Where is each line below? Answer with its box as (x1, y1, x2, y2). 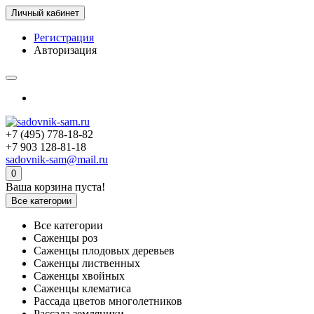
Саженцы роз (34, 232, 97, 244)
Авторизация (34, 44, 97, 56)
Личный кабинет (11, 8, 79, 18)
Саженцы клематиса (34, 282, 131, 294)
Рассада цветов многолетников (34, 295, 182, 307)
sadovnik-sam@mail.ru (6, 153, 108, 165)
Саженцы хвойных (34, 270, 125, 282)
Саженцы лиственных (34, 257, 140, 269)
